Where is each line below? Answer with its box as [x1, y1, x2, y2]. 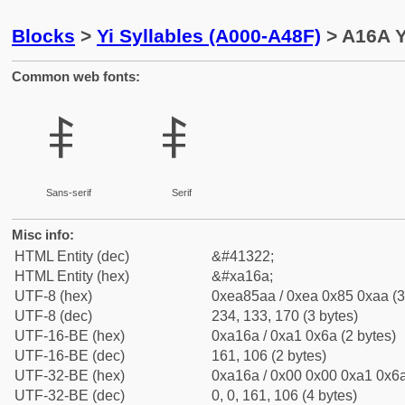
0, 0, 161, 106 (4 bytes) [212, 388, 357, 403]
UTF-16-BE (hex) [14, 328, 125, 344]
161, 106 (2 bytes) [212, 348, 326, 363]
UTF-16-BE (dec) [14, 348, 125, 363]
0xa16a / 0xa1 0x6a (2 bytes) [212, 328, 396, 344]
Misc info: [12, 227, 74, 242]
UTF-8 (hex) [14, 288, 92, 304]
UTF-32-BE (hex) [14, 368, 125, 383]
